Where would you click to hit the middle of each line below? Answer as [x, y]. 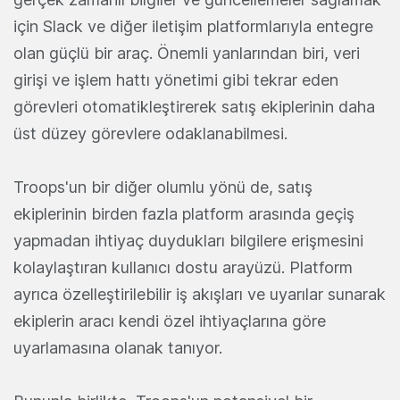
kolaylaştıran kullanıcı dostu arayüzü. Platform [183, 268]
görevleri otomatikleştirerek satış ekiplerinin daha [194, 107]
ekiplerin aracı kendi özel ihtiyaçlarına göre [170, 321]
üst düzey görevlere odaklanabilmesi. [150, 134]
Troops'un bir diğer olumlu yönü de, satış [163, 187]
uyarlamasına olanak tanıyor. [118, 348]
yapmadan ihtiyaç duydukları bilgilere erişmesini [188, 241]
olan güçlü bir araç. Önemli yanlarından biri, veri [187, 54]
